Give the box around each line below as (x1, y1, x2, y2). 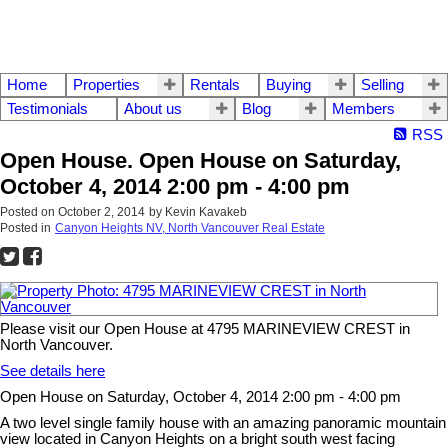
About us (123, 101, 182, 118)
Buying (265, 77, 311, 94)
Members (331, 101, 395, 118)
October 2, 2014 (58, 205, 145, 220)
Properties (72, 77, 140, 94)
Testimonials (7, 101, 88, 118)
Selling (361, 77, 405, 94)
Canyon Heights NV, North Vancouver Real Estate (55, 221, 325, 236)
